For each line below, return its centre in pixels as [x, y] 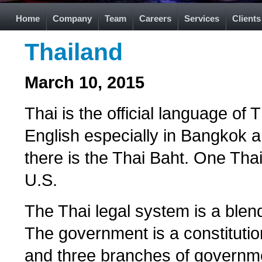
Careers [155, 18]
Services [202, 18]
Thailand [74, 52]
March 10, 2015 [85, 82]
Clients [247, 18]
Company [72, 18]
